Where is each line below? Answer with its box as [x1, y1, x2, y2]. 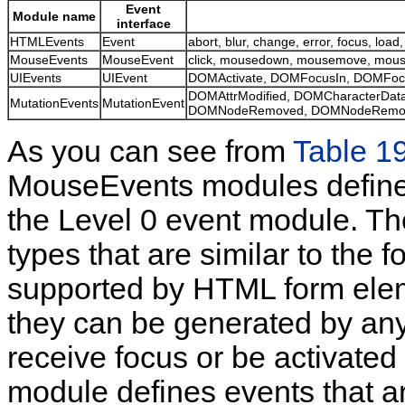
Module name [13, 8, 96, 24]
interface [116, 15, 171, 31]
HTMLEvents [10, 33, 84, 49]
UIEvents [10, 70, 61, 85]
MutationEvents [10, 95, 99, 110]
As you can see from [7, 134, 293, 168]
